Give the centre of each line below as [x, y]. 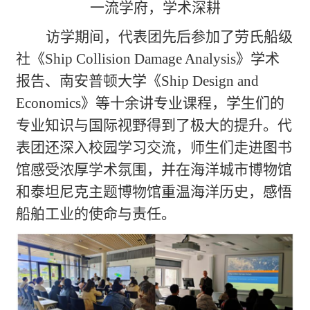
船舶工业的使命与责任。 [96, 214]
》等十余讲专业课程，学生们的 [183, 103]
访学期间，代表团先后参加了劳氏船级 [170, 37]
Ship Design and [210, 81]
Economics [49, 103]
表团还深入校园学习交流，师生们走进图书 [154, 148]
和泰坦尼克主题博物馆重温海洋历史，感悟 [154, 192]
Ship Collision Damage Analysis [141, 59]
